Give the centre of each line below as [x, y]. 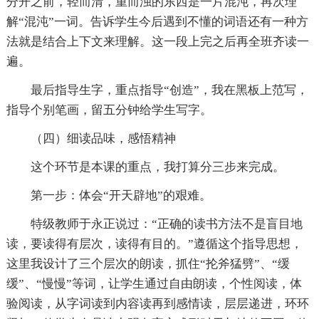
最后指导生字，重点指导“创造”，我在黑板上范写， [169, 90]
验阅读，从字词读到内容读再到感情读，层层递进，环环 [157, 304]
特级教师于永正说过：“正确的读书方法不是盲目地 [166, 224]
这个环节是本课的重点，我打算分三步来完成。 [157, 167]
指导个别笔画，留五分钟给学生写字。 [109, 110]
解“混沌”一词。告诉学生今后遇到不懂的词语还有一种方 [157, 22]
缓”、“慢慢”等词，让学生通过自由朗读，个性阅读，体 [154, 284]
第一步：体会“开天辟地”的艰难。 [121, 196]
